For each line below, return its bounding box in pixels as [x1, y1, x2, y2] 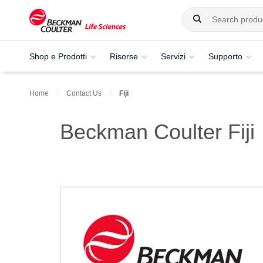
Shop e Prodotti [29, 51, 87, 61]
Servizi [161, 51, 186, 61]
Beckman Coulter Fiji [60, 120, 255, 144]
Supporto [208, 51, 242, 61]
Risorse [110, 51, 138, 61]
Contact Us [66, 89, 102, 97]
